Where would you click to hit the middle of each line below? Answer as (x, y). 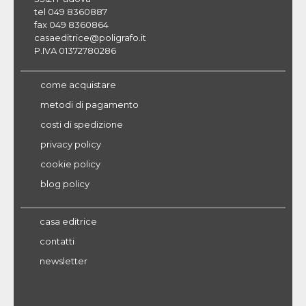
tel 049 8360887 (71, 11)
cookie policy (70, 164)
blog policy (65, 183)
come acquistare (78, 84)
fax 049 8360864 (71, 24)
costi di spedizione (82, 124)
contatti (57, 241)
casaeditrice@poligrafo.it (90, 37)
